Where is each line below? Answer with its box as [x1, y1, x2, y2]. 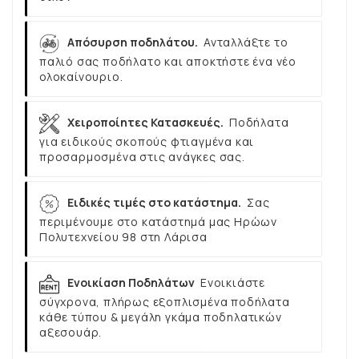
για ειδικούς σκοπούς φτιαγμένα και [39, 133, 255, 149]
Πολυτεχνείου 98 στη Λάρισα [39, 228, 208, 244]
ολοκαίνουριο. [39, 68, 123, 84]
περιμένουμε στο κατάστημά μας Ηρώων [39, 213, 277, 229]
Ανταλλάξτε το [204, 34, 288, 50]
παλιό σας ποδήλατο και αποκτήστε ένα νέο [39, 53, 296, 69]
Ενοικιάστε [200, 275, 265, 291]
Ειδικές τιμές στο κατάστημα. [67, 195, 241, 211]
